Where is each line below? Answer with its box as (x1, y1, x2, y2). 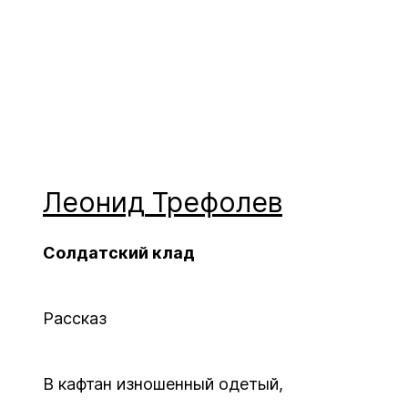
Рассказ (43, 309, 107, 328)
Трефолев (152, 186, 282, 219)
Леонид (43, 186, 145, 219)
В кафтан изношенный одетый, (43, 374, 283, 393)
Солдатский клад (43, 243, 195, 262)
